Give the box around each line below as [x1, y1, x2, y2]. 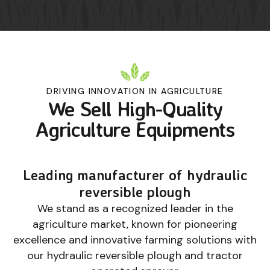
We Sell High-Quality [48, 96, 222, 122]
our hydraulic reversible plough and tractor [27, 248, 243, 263]
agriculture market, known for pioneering [33, 217, 237, 232]
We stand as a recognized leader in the [37, 201, 233, 216]
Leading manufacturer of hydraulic [22, 166, 248, 184]
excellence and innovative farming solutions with [13, 233, 257, 248]
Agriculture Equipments [36, 116, 234, 142]
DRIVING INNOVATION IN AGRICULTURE [46, 86, 224, 97]
